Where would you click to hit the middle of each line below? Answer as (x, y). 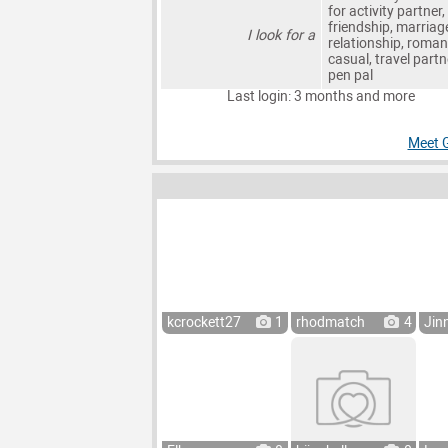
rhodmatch (330, 323)
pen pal (350, 76)
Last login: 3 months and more (320, 97)
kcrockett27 (204, 323)
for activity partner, (386, 12)
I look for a (281, 36)
